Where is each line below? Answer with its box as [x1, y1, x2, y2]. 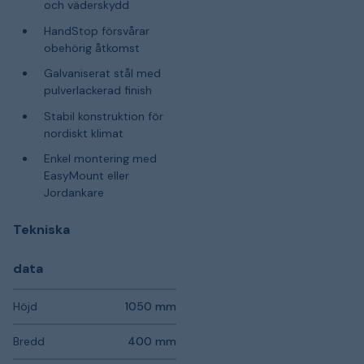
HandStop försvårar [43, 23, 149, 38]
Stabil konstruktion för [43, 108, 163, 123]
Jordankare [43, 185, 104, 200]
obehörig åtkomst [43, 40, 140, 55]
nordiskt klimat [43, 125, 123, 141]
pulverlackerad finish [43, 83, 152, 97]
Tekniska [13, 220, 70, 238]
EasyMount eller [43, 168, 129, 183]
